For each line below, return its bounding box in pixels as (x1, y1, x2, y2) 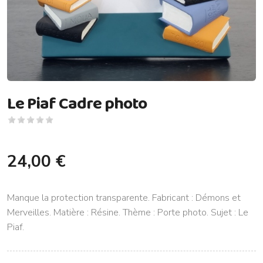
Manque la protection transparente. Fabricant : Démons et (7, 191, 241, 205)
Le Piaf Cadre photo (7, 90, 147, 116)
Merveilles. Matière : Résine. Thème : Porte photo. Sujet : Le (7, 206, 248, 220)
